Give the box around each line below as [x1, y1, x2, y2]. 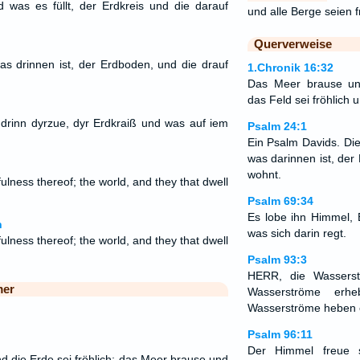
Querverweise [253, 37, 332, 51]
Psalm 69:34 [247, 194, 313, 207]
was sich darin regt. [247, 227, 346, 239]
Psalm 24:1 [247, 120, 307, 133]
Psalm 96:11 [247, 328, 313, 341]
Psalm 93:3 [247, 253, 307, 266]
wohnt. [247, 168, 281, 181]
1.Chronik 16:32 [247, 61, 333, 74]
